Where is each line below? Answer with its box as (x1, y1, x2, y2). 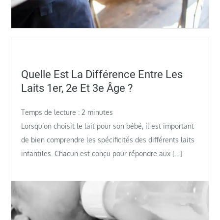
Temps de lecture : (21, 108, 82, 116)
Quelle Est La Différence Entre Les (21, 68, 183, 81)
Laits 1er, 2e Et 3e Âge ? (21, 82, 133, 94)
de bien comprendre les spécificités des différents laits (21, 135, 195, 144)
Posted (21, 62, 43, 71)
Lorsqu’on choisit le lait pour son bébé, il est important (21, 121, 194, 130)
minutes (87, 108, 113, 116)
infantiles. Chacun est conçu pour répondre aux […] (21, 149, 183, 158)
